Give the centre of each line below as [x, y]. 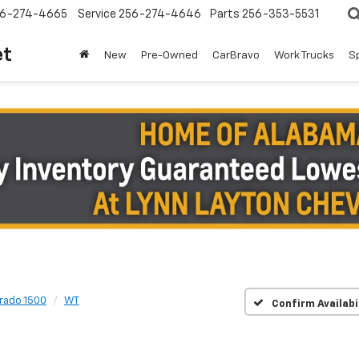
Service [97, 15]
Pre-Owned [169, 55]
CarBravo [236, 55]
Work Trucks [304, 55]
